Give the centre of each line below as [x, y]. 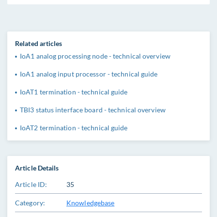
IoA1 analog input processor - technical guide [89, 74]
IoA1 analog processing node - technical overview [95, 56]
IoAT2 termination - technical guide [74, 128]
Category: [30, 203]
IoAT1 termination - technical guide [74, 92]
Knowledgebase [91, 203]
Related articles [39, 43]
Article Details [37, 168]
